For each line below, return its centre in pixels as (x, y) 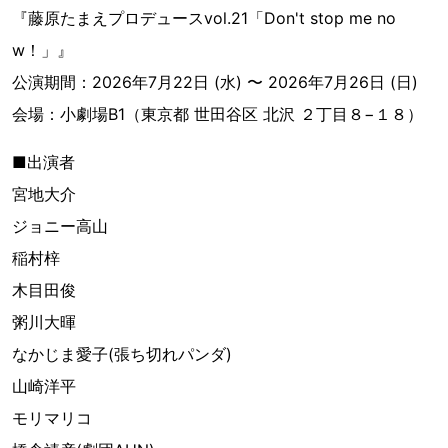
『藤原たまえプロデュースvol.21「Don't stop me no (204, 18)
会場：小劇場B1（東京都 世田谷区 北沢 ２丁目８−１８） (217, 114)
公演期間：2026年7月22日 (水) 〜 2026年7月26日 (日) (215, 82)
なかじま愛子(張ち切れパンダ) (122, 354)
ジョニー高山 (60, 226)
